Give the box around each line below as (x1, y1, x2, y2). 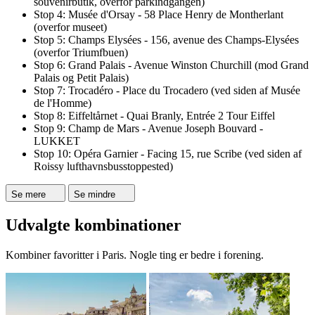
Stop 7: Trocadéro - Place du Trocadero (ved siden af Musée (34, 84, 300, 97)
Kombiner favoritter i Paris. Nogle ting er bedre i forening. (6, 249, 264, 262)
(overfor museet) (34, 21, 107, 34)
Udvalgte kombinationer (6, 216, 181, 235)
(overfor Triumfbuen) (34, 46, 128, 59)
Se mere (11, 189, 46, 200)
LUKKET (34, 135, 80, 148)
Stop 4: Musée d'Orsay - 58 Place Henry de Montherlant (34, 8, 283, 21)
